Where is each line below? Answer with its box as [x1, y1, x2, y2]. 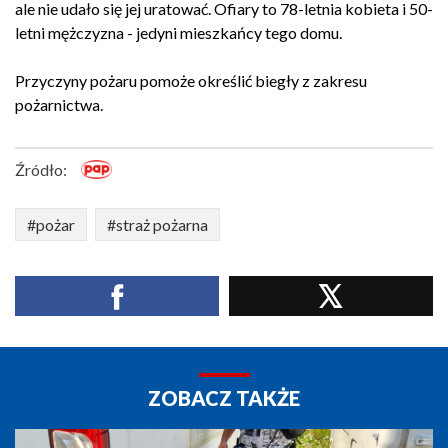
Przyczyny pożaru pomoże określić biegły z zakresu [15, 71, 367, 90]
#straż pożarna [107, 215, 208, 234]
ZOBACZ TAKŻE [148, 386, 300, 410]
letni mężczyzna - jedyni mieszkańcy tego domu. [15, 23, 342, 42]
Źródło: [15, 160, 67, 179]
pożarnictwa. [15, 95, 103, 114]
